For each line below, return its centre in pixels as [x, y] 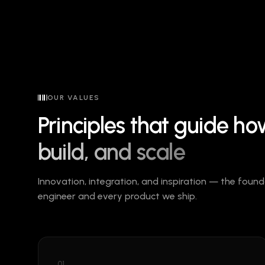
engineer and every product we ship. [117, 196]
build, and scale [112, 152]
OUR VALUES [74, 98]
